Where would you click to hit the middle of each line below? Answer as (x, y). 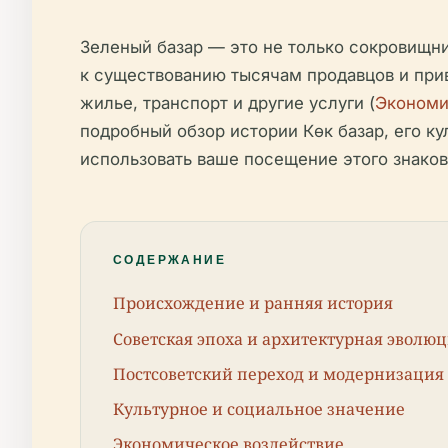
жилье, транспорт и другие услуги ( (227, 102)
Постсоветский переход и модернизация (278, 373)
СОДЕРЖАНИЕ (169, 259)
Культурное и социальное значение (259, 408)
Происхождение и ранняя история (253, 303)
